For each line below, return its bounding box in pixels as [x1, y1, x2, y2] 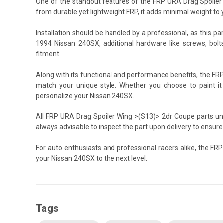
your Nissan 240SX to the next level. [36, 154, 147, 162]
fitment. [36, 49, 61, 58]
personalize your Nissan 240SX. [36, 91, 134, 100]
